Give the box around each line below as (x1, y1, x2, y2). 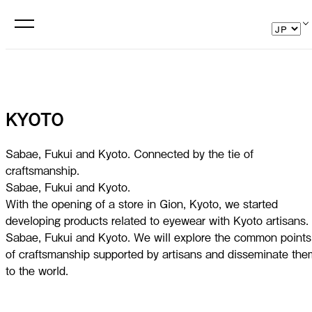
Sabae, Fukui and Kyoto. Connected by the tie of (6, 144, 253, 162)
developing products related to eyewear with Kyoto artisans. (6, 211, 309, 228)
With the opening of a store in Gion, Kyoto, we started (6, 194, 278, 212)
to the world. (6, 261, 68, 279)
